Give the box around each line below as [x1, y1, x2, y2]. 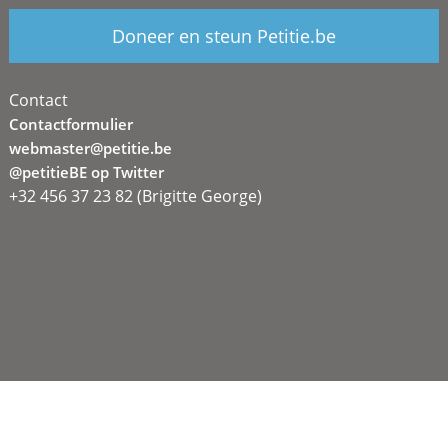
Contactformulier [8, 113, 133, 134]
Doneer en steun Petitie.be [111, 23, 336, 48]
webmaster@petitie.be [8, 137, 172, 158]
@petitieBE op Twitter [8, 161, 164, 182]
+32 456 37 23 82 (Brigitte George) [8, 184, 262, 207]
